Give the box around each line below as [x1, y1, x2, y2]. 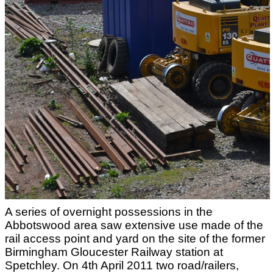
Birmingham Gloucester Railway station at [5, 246, 223, 258]
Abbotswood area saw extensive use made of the [5, 219, 263, 232]
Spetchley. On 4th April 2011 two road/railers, [5, 259, 239, 272]
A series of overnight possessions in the [5, 205, 213, 218]
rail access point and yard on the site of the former [5, 232, 265, 245]
